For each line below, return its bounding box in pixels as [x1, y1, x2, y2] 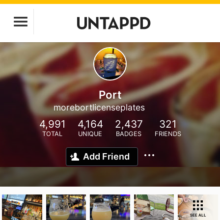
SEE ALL [190, 213, 206, 218]
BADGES [116, 130, 141, 137]
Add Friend [83, 151, 130, 162]
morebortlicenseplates [53, 102, 145, 112]
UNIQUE [78, 130, 102, 137]
